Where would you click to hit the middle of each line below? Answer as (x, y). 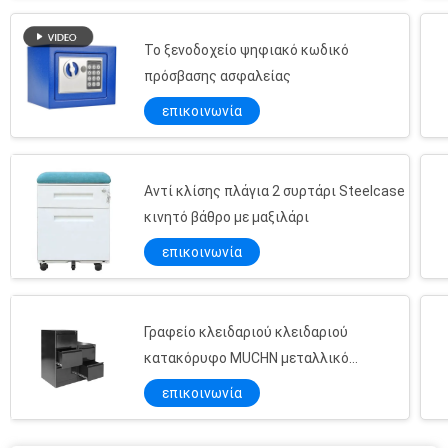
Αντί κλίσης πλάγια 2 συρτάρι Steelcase (274, 191)
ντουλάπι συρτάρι (202, 384)
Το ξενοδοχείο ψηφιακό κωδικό (246, 50)
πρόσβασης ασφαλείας (217, 76)
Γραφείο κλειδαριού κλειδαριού (246, 332)
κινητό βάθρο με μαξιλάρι (226, 217)
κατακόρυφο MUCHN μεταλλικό (246, 358)
